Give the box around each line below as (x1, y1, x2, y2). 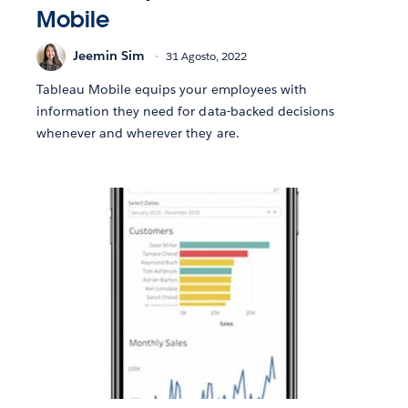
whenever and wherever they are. (36, 124, 240, 141)
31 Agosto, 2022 (166, 48, 247, 65)
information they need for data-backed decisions (36, 102, 334, 119)
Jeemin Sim (73, 47, 145, 65)
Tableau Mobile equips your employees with (36, 80, 307, 97)
